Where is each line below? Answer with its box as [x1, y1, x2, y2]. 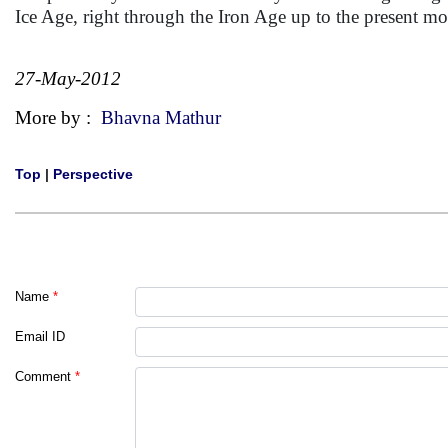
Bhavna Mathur [101, 106, 221, 128]
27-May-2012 [15, 67, 121, 89]
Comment [15, 368, 71, 384]
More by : [15, 106, 101, 128]
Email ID [15, 328, 65, 344]
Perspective [53, 165, 133, 182]
